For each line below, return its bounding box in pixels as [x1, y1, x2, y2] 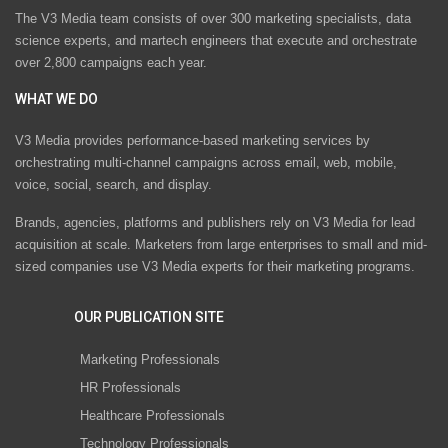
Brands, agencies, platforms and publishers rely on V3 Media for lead [15, 215, 415, 231]
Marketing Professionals [80, 351, 220, 367]
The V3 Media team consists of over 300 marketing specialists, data [15, 11, 411, 27]
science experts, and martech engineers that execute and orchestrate [15, 33, 417, 49]
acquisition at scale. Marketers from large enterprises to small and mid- [15, 237, 427, 253]
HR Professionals [80, 379, 181, 395]
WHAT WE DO [15, 91, 98, 108]
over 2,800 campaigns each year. [15, 55, 207, 71]
